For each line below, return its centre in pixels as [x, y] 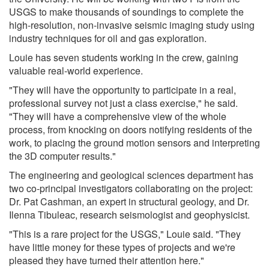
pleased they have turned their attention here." [107, 260]
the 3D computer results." [62, 156]
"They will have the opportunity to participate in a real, [122, 89]
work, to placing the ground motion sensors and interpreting [134, 142]
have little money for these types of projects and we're [122, 247]
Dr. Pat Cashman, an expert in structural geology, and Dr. [129, 201]
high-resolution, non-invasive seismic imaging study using [132, 25]
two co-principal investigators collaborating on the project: [131, 188]
